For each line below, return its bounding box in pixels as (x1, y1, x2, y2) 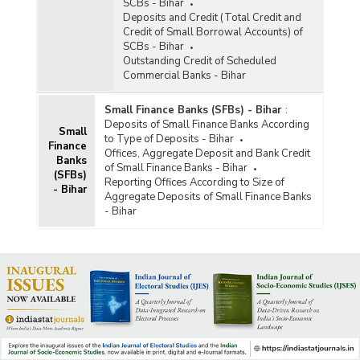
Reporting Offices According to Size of (104, 174, 284, 190)
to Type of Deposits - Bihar (104, 131, 234, 146)
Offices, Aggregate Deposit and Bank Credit (104, 145, 310, 161)
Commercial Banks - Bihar (122, 67, 246, 83)
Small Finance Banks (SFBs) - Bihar (104, 102, 281, 117)
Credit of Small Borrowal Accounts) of (122, 24, 303, 39)
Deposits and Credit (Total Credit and (122, 10, 301, 25)
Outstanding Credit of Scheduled (122, 53, 276, 68)
